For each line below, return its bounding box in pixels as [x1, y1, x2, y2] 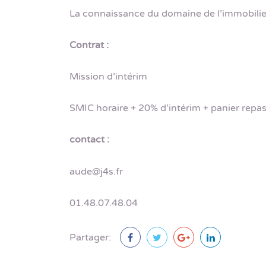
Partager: [69, 231, 111, 243]
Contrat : [69, 39, 109, 51]
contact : [69, 134, 109, 146]
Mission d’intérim [69, 70, 147, 83]
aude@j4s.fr [69, 165, 123, 178]
